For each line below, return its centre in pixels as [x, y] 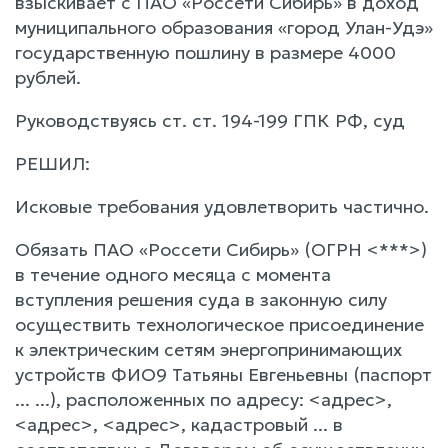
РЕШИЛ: [52, 163]
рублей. [48, 77]
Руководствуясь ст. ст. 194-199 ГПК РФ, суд [210, 120]
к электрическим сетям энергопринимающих [208, 349]
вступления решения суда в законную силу [201, 299]
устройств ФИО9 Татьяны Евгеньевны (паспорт [223, 374]
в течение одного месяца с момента [173, 274]
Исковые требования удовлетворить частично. [222, 206]
